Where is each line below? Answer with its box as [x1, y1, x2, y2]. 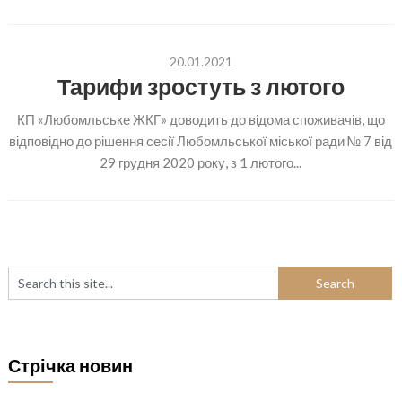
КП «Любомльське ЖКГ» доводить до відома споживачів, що [16, 111, 385, 127]
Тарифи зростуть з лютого [57, 73, 345, 100]
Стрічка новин [7, 354, 133, 376]
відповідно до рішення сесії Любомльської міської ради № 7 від [9, 133, 393, 149]
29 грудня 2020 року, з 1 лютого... [100, 154, 302, 170]
